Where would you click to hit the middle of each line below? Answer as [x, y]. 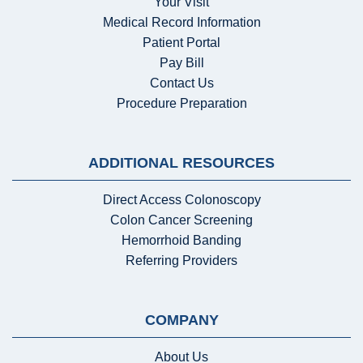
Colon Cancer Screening [181, 220]
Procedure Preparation [181, 103]
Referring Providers [181, 260]
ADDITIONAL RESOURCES [181, 162]
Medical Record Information [181, 22]
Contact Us [181, 83]
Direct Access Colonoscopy [181, 199]
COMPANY [181, 320]
